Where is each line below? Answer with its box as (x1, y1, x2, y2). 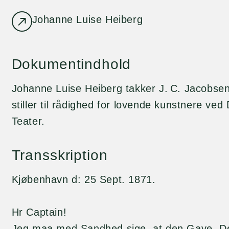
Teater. (11, 116, 45, 127)
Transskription (11, 147, 108, 163)
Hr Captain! (11, 207, 67, 218)
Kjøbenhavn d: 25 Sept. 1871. (11, 174, 156, 185)
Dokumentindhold (11, 56, 131, 72)
